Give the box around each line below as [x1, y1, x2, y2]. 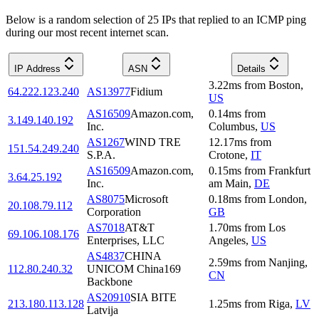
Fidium [130, 85, 162, 98]
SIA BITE [130, 291, 177, 303]
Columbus [209, 120, 255, 132]
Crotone [209, 148, 245, 161]
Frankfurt [268, 164, 310, 177]
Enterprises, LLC [87, 234, 164, 246]
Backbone [87, 275, 132, 288]
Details [237, 63, 266, 74]
